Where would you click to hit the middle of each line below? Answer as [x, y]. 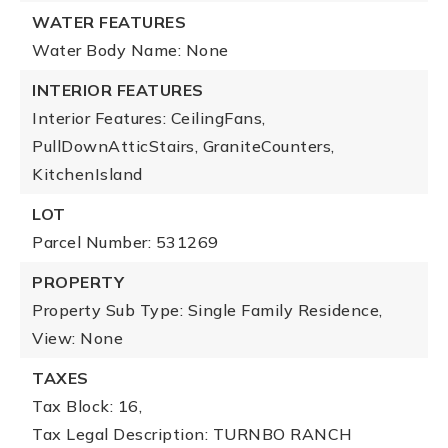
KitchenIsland [87, 174]
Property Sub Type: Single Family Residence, [207, 310]
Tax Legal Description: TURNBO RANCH [192, 434]
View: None [77, 338]
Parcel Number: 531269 [125, 242]
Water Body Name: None [130, 50]
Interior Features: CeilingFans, [149, 118]
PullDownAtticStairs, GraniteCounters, [183, 146]
